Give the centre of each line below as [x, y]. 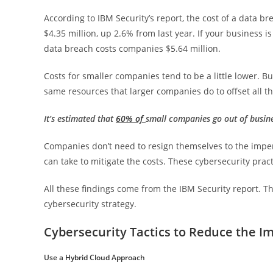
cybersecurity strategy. [90, 204]
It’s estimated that [80, 119]
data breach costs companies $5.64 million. [132, 49]
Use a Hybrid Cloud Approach [94, 258]
